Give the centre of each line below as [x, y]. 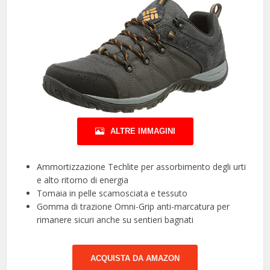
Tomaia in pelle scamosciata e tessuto [112, 193]
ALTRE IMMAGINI [143, 131]
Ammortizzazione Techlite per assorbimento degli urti [142, 167]
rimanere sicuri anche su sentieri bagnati [115, 220]
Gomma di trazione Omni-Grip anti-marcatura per [133, 207]
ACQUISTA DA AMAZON [135, 259]
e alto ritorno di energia [83, 180]
